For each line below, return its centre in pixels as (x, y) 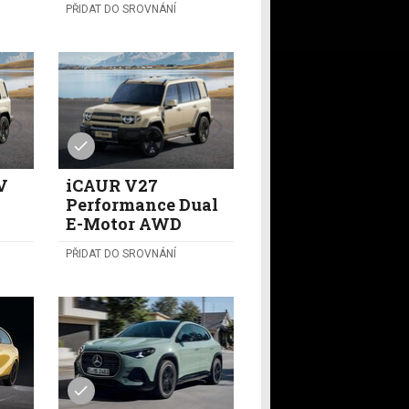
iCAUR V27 (111, 186)
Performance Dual (142, 205)
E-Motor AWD (123, 224)
